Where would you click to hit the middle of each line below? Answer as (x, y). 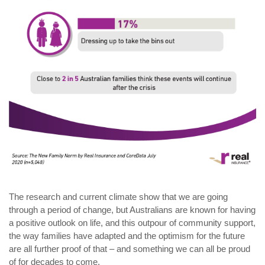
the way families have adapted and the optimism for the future (127, 235)
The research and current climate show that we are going (118, 196)
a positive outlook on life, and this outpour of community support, (132, 222)
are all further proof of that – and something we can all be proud (130, 248)
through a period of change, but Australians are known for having (132, 209)
